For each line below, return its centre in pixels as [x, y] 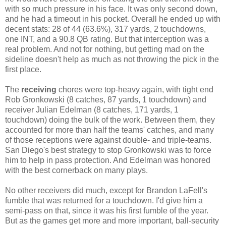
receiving [39, 89]
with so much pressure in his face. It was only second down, [111, 9]
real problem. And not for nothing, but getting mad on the [105, 49]
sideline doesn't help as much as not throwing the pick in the [112, 59]
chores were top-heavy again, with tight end [135, 89]
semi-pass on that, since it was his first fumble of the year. [107, 210]
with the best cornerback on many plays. [76, 170]
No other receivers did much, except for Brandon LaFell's [106, 190]
